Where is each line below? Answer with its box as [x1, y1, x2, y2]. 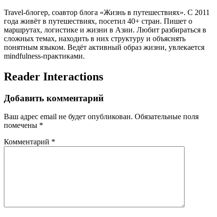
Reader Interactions [4, 70, 103, 83]
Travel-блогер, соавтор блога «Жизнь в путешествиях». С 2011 [4, 8, 210, 16]
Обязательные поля [135, 112, 199, 121]
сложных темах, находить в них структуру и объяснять [4, 34, 186, 43]
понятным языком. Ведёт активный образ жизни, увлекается [4, 43, 204, 51]
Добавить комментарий [4, 93, 104, 103]
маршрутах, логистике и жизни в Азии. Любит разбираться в [4, 25, 206, 34]
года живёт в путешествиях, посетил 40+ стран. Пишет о [4, 16, 192, 25]
